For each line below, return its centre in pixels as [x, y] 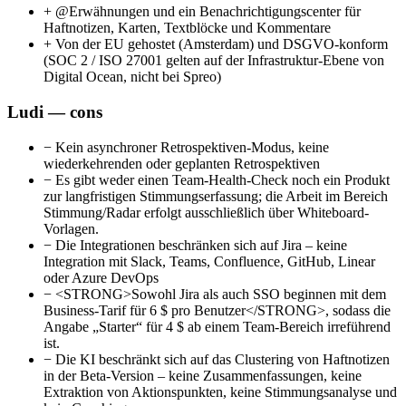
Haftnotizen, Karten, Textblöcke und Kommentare [187, 28]
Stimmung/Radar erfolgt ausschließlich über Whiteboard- [206, 212]
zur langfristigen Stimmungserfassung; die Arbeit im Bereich [216, 196]
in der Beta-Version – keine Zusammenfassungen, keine [203, 375]
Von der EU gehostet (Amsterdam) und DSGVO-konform [220, 44]
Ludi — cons [55, 112]
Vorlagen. [71, 228]
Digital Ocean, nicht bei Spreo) [132, 77]
